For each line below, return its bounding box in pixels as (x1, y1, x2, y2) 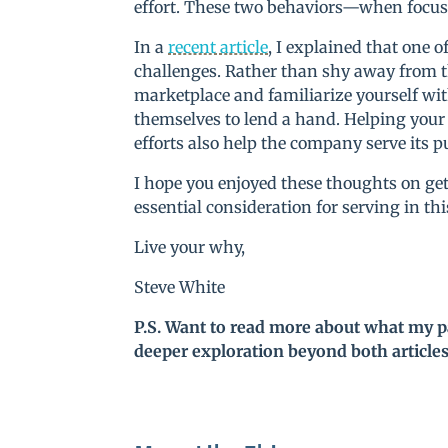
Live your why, (134, 237, 246, 258)
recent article (168, 37, 269, 58)
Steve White (134, 277, 226, 298)
